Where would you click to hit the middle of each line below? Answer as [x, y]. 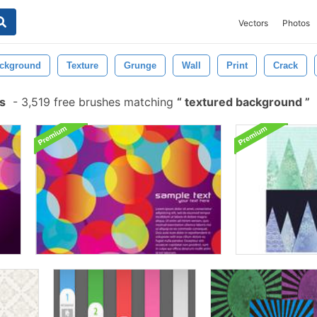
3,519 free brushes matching [97, 102]
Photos [296, 23]
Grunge [140, 65]
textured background [243, 102]
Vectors [253, 23]
